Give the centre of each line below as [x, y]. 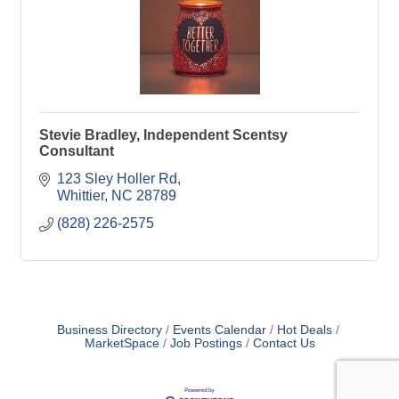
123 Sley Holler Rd [117, 179]
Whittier [81, 195]
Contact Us [284, 343]
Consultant [77, 151]
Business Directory [109, 330]
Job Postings [206, 343]
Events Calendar [219, 330]
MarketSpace [122, 343]
